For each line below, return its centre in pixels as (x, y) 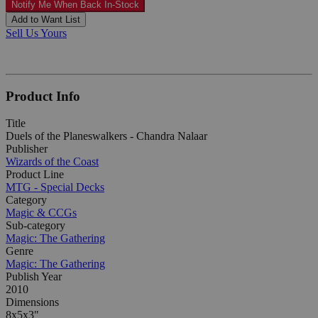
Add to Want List (46, 19)
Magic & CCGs (41, 213)
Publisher (27, 149)
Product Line (35, 175)
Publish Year (34, 277)
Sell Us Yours (36, 33)
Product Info (43, 96)
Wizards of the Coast (52, 162)
